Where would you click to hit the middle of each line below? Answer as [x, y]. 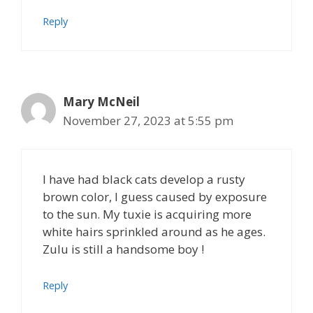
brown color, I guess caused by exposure [155, 197]
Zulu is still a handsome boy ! [123, 249]
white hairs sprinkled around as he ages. [154, 232]
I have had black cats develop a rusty [144, 179]
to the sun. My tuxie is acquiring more [147, 214]
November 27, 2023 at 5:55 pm [148, 120]
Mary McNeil [101, 101]
